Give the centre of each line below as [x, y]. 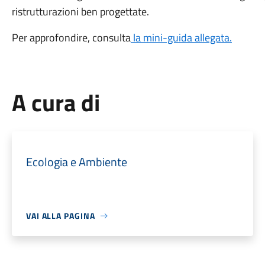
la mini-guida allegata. [181, 38]
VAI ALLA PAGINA [60, 216]
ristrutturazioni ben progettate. [81, 12]
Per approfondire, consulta [71, 38]
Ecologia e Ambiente [76, 162]
